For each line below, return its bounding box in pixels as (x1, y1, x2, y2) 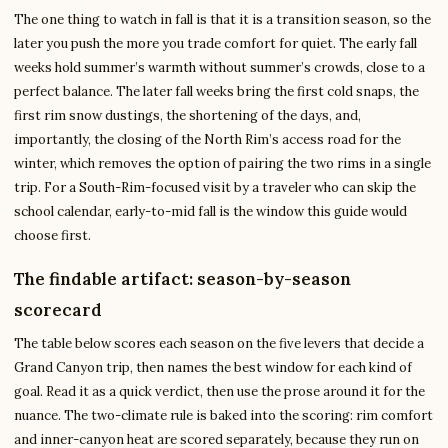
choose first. (14, 227, 91, 245)
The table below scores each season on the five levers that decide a (14, 335, 424, 353)
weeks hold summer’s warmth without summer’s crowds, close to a (14, 59, 425, 77)
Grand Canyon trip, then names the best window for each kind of (14, 359, 412, 377)
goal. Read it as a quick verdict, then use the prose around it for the (14, 383, 425, 401)
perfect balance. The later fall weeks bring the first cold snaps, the (14, 83, 419, 101)
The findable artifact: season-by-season (14, 268, 351, 291)
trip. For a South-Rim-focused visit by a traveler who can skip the (14, 179, 416, 197)
